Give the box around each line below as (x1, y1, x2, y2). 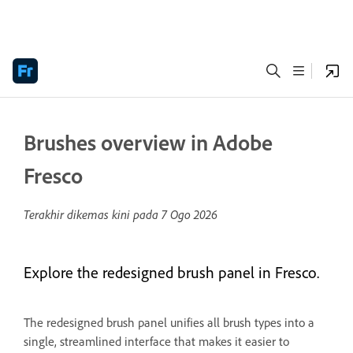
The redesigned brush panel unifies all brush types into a (24, 314, 314, 330)
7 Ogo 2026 (162, 206, 217, 222)
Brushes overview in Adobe (24, 128, 273, 156)
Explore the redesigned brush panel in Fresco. (24, 262, 319, 282)
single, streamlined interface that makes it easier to (24, 333, 289, 349)
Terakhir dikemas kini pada (24, 206, 162, 222)
